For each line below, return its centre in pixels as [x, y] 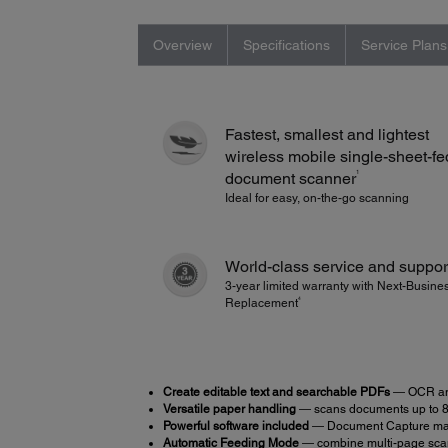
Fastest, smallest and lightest [327, 134]
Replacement [261, 303]
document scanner [290, 178]
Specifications [286, 44]
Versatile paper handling [229, 408]
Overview [182, 44]
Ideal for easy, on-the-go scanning [317, 197]
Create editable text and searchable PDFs [276, 391]
